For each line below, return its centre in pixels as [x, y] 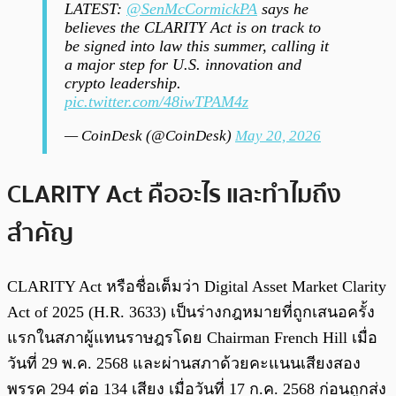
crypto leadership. [123, 84]
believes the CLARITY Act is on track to [193, 28]
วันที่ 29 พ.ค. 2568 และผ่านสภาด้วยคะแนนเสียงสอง [184, 363]
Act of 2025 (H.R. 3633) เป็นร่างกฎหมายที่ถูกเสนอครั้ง [191, 312]
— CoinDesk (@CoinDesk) [150, 136]
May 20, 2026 [278, 136]
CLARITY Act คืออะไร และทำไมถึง [174, 194]
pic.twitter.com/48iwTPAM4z [156, 102]
